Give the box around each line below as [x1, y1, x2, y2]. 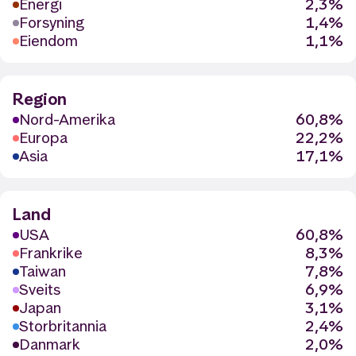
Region [13, 88, 67, 110]
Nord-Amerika [19, 110, 115, 130]
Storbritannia [19, 316, 106, 336]
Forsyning [19, 13, 84, 33]
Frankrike [19, 243, 83, 263]
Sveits [19, 280, 60, 300]
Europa [19, 128, 68, 148]
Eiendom [19, 31, 78, 51]
